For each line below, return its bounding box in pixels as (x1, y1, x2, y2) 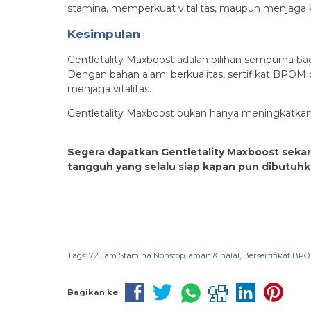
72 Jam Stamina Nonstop (89, 250, 185, 260)
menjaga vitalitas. (67, 82, 151, 95)
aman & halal (188, 250, 239, 260)
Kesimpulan (67, 26, 140, 41)
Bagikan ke (67, 287, 118, 298)
